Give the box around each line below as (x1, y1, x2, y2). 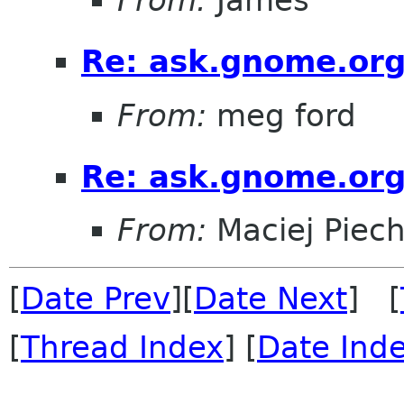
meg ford (207, 96, 356, 133)
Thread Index (21, 329, 224, 366)
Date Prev (21, 280, 170, 317)
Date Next (194, 280, 347, 317)
